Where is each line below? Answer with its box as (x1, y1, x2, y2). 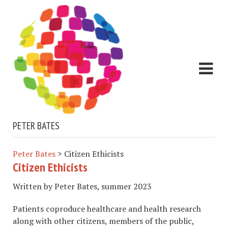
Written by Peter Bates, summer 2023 (13, 181, 152, 192)
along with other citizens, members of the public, (13, 215, 194, 227)
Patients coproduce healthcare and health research (13, 203, 201, 215)
